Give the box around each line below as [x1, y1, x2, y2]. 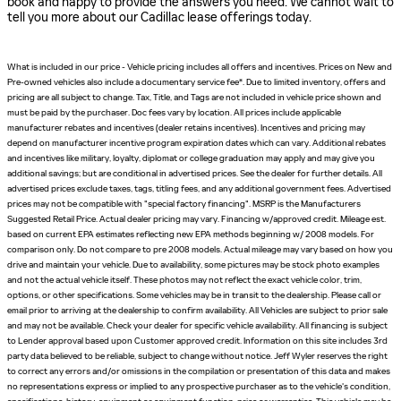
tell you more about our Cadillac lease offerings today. [7, 10, 311, 25]
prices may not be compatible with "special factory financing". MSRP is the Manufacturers [7, 199, 361, 209]
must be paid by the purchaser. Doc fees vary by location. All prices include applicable [7, 107, 341, 118]
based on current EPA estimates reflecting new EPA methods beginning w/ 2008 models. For [7, 229, 374, 240]
